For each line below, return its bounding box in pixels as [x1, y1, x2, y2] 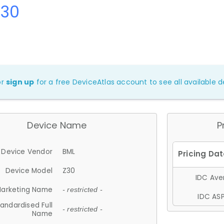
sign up [6, 76, 34, 87]
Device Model [5, 165, 52, 175]
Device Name [27, 118, 87, 131]
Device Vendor [1, 146, 52, 156]
